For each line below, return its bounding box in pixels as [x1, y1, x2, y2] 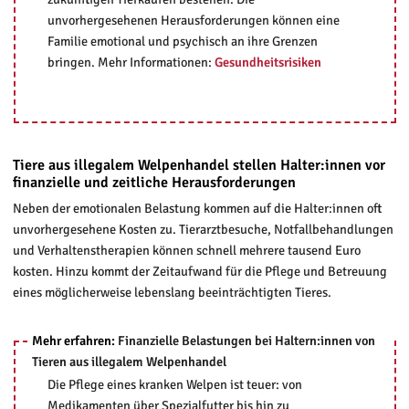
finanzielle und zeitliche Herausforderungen [12, 173, 296, 192]
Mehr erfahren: [31, 332, 118, 349]
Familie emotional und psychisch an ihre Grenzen [47, 32, 318, 49]
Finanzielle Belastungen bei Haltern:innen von [117, 332, 375, 349]
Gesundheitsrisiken [214, 53, 321, 70]
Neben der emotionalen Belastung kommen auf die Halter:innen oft [12, 200, 382, 216]
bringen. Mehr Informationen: [47, 53, 215, 70]
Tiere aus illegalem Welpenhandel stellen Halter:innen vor [12, 155, 385, 174]
